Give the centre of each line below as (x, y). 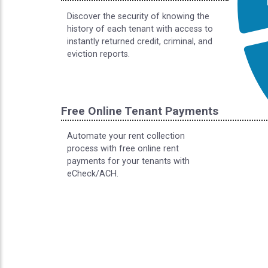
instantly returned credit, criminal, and (140, 42)
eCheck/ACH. (93, 174)
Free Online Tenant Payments (140, 111)
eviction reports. (98, 54)
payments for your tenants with (128, 161)
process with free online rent (123, 149)
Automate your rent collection (126, 136)
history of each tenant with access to (140, 29)
